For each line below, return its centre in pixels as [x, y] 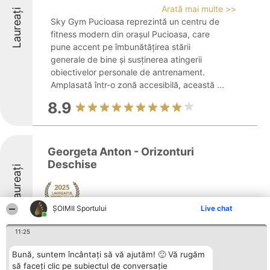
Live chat [217, 208]
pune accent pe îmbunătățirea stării [121, 47]
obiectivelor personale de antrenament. [128, 72]
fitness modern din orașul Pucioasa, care [130, 34]
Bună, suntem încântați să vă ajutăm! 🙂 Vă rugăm [108, 254]
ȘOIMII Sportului [80, 208]
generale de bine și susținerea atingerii [126, 59]
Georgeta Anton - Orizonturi [121, 152]
